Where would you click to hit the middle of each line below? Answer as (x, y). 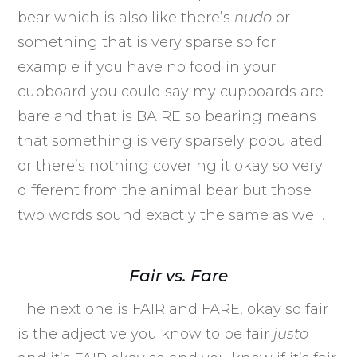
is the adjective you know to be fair (146, 333)
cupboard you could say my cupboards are (171, 91)
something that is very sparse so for (147, 42)
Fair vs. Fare (178, 275)
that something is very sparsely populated (171, 141)
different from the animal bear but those (165, 190)
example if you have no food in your (147, 67)
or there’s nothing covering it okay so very (171, 165)
